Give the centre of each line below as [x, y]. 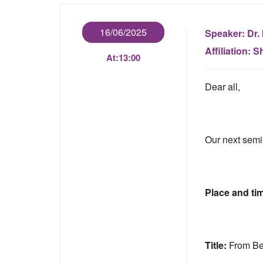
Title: [217, 245]
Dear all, [222, 87]
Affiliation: [229, 51]
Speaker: [226, 33]
